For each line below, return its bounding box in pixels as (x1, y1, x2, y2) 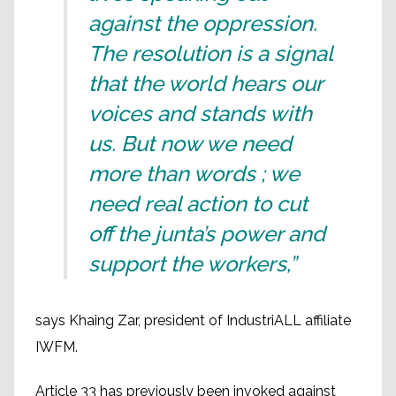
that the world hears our (88, 71, 323, 97)
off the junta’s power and (88, 221, 325, 247)
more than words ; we (88, 161, 300, 187)
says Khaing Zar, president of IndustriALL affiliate (35, 312, 351, 330)
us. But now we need (88, 131, 292, 157)
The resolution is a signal (88, 41, 332, 67)
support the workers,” (88, 251, 296, 278)
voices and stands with (88, 101, 312, 127)
